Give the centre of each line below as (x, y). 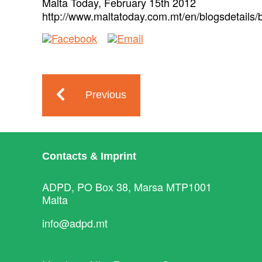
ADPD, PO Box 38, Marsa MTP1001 (127, 187)
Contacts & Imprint (89, 156)
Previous (106, 95)
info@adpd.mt (75, 223)
